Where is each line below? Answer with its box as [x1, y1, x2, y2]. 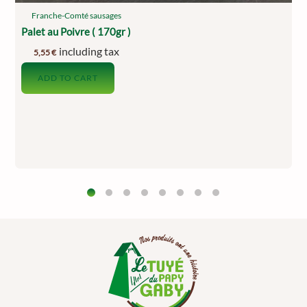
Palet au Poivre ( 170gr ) [21, 25, 132, 38]
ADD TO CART [38, 72, 99, 83]
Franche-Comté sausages [31, 10, 121, 21]
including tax [58, 45, 119, 58]
